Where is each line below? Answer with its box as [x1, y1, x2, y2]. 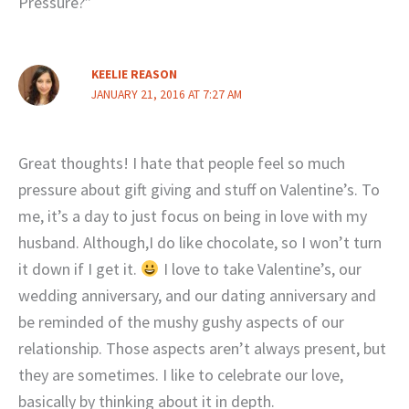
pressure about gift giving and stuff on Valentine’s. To [18, 179, 380, 201]
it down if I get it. [18, 258, 141, 280]
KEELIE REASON [90, 67, 177, 83]
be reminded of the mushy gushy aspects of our [18, 311, 344, 333]
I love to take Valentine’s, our [159, 258, 362, 280]
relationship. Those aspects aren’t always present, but [18, 338, 386, 360]
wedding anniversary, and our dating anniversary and [18, 285, 376, 307]
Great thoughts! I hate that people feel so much [18, 152, 345, 174]
